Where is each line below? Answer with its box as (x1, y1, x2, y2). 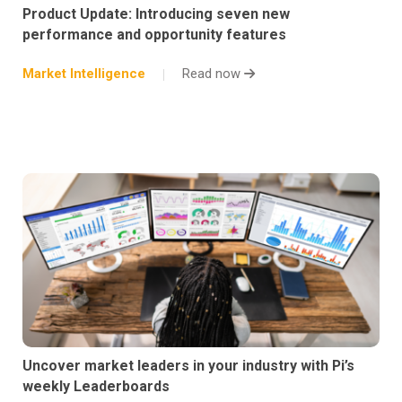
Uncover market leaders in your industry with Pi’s (22, 357, 354, 375)
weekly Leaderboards (22, 378, 170, 396)
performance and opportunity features (22, 26, 286, 44)
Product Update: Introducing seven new (22, 5, 290, 23)
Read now (182, 66, 244, 83)
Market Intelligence (22, 66, 145, 83)
